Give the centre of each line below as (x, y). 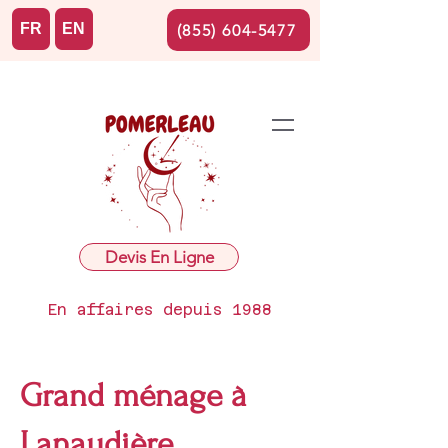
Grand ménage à (133, 395)
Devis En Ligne (159, 257)
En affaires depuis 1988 (160, 309)
